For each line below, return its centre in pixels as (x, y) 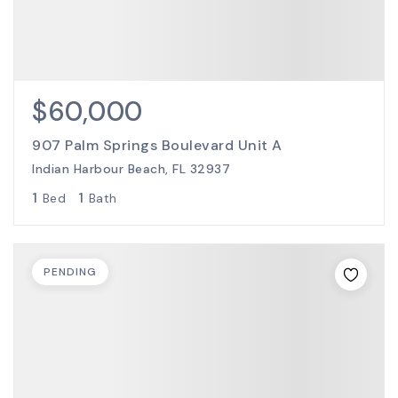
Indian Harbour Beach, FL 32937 (131, 169)
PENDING (70, 272)
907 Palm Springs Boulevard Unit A (157, 145)
